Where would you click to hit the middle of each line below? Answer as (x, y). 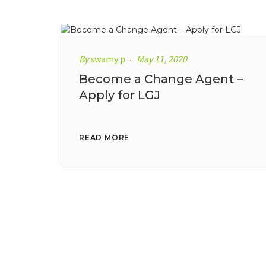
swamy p (108, 59)
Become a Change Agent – (161, 79)
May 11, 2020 (162, 59)
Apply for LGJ (120, 95)
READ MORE (104, 138)
